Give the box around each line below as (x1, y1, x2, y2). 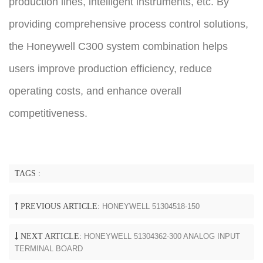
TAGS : (15, 169, 41, 178)
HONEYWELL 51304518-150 (102, 202, 200, 211)
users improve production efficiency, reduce (9, 63, 212, 75)
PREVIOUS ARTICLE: (21, 202, 100, 211)
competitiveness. (9, 107, 87, 120)
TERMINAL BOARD (15, 244, 83, 254)
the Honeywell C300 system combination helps (9, 41, 228, 53)
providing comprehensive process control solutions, (9, 18, 248, 31)
